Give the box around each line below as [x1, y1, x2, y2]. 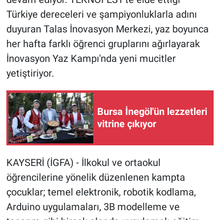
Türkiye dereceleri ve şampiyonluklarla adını [6, 8, 197, 21]
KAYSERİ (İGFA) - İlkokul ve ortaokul [6, 157, 161, 169]
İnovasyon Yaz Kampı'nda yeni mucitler [6, 53, 176, 65]
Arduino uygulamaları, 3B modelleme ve [6, 201, 180, 213]
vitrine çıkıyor [97, 118, 156, 130]
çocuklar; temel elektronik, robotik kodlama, [6, 186, 196, 198]
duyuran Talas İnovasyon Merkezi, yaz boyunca [6, 23, 209, 35]
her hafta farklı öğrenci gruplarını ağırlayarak [6, 38, 200, 50]
